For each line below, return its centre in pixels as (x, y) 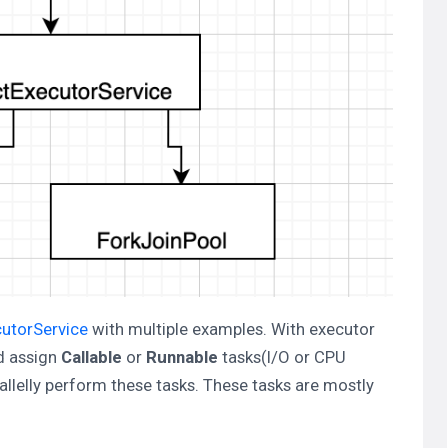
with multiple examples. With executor (231, 328)
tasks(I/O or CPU (282, 356)
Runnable (182, 356)
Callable (91, 356)
